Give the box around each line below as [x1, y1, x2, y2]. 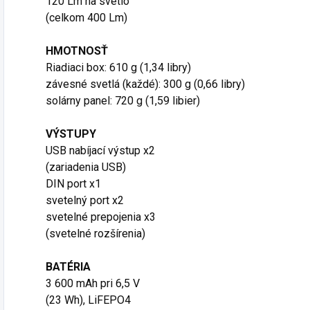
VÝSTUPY [46, 127, 99, 141]
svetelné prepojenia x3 [46, 210, 156, 224]
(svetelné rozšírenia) [46, 227, 145, 241]
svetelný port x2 [46, 194, 124, 208]
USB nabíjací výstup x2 [46, 144, 155, 158]
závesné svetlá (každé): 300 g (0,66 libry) [46, 77, 245, 91]
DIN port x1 [46, 177, 101, 191]
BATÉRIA [46, 260, 93, 274]
